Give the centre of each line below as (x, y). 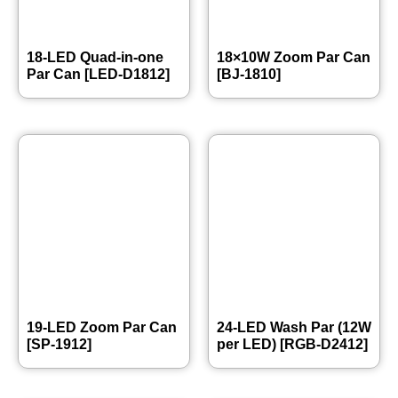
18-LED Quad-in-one (95, 57)
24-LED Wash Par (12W (294, 327)
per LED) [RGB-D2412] (292, 344)
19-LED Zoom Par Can (102, 327)
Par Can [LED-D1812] (98, 74)
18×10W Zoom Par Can (294, 57)
